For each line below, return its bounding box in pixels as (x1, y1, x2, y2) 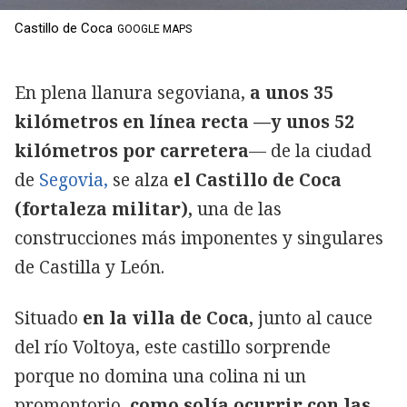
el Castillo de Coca (174, 168, 342, 193)
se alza (108, 168, 174, 193)
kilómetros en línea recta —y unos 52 (15, 110, 354, 134)
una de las (193, 197, 282, 222)
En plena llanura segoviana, (15, 81, 245, 105)
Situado (15, 306, 83, 331)
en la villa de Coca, (83, 306, 253, 331)
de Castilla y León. (15, 255, 169, 280)
